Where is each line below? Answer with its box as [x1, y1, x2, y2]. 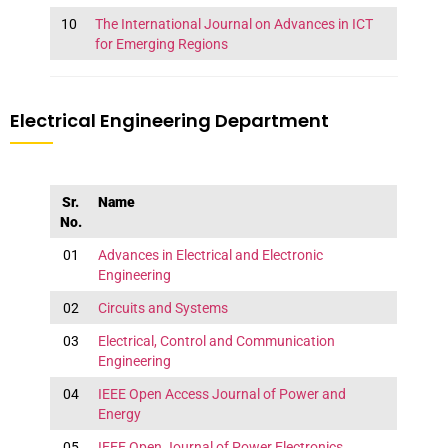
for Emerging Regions [94, 36, 228, 53]
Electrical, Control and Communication [97, 333, 335, 350]
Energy [97, 406, 141, 423]
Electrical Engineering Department [10, 108, 329, 134]
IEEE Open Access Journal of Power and [97, 386, 346, 403]
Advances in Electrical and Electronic [97, 247, 323, 264]
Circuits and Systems [97, 300, 228, 317]
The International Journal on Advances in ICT [94, 16, 373, 33]
